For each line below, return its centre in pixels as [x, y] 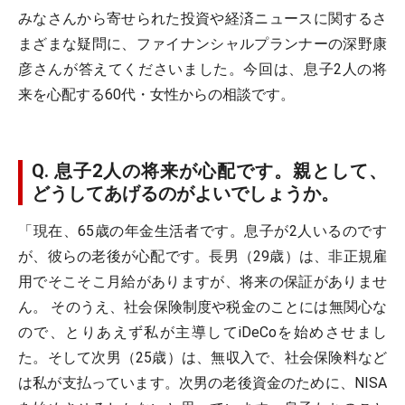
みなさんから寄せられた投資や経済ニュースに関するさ [202, 19]
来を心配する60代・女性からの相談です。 [156, 94]
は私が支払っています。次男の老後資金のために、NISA [202, 383]
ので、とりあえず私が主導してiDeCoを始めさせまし [202, 332]
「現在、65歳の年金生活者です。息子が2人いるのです [202, 231]
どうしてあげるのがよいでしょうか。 [185, 193]
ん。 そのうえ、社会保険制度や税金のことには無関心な [202, 307]
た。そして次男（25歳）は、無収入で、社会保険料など [202, 358]
